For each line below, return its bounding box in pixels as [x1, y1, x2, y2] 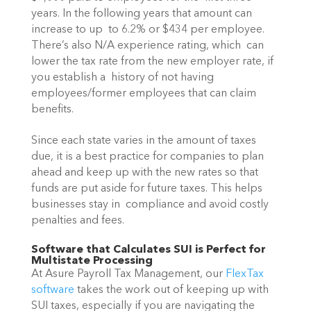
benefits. [31, 103, 74, 115]
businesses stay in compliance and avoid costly [31, 199, 269, 210]
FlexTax [225, 269, 264, 280]
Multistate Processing [31, 255, 153, 267]
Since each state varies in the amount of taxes [31, 135, 256, 146]
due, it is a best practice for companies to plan [31, 151, 264, 162]
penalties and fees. [31, 215, 124, 226]
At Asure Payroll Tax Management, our [31, 269, 226, 280]
